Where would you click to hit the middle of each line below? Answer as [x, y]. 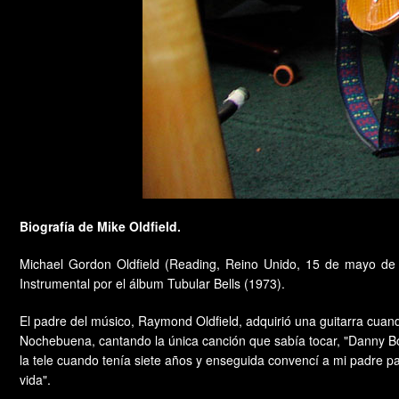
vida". [35, 380]
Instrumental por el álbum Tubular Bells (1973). [152, 284]
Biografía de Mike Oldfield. [100, 227]
